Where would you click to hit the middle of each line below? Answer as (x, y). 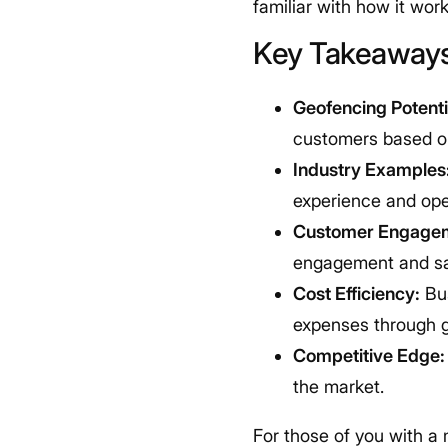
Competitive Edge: (369, 355)
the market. (339, 386)
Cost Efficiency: (357, 293)
